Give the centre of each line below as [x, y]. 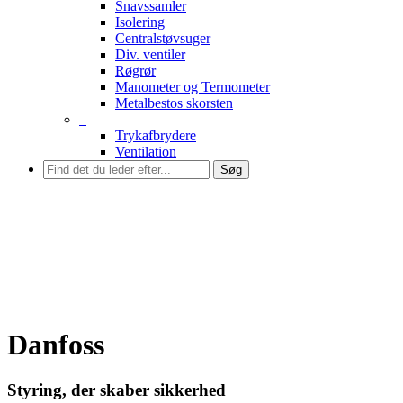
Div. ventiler [150, 54]
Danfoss [56, 345]
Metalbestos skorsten [174, 103]
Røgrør [135, 71]
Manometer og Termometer [193, 87]
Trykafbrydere [156, 135]
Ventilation [146, 152]
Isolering [140, 22]
